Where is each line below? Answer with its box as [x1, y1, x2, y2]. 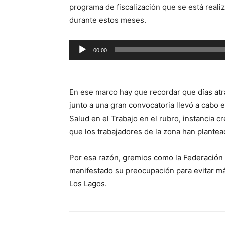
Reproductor [69, 40, 114, 50]
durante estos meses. [69, 15, 146, 25]
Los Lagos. [69, 178, 107, 188]
